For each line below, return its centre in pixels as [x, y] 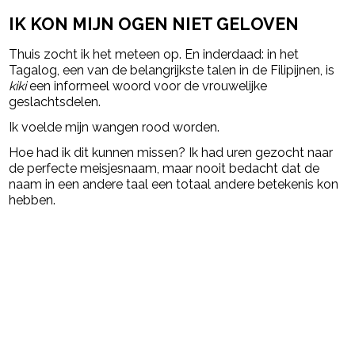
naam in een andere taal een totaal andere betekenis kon [174, 185]
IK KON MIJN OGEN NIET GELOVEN [154, 25]
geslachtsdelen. [55, 102]
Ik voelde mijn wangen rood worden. [115, 128]
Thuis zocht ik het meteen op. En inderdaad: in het [154, 55]
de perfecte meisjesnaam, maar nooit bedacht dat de [164, 169]
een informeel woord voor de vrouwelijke [147, 86]
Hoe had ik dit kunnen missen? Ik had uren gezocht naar [171, 153]
